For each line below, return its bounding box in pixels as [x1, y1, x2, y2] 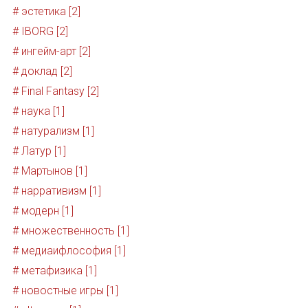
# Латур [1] [12, 144, 66, 158]
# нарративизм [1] [12, 184, 101, 198]
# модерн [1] [12, 204, 74, 218]
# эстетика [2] [12, 5, 80, 19]
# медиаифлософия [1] [12, 244, 126, 258]
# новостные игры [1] [12, 284, 118, 298]
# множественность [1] [12, 224, 129, 238]
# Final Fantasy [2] [12, 85, 99, 98]
